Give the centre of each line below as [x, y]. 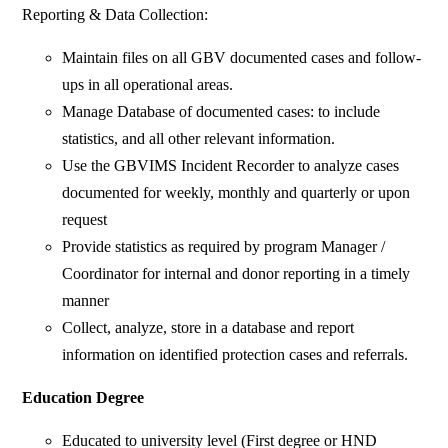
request [85, 220]
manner [86, 301]
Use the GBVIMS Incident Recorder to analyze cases [231, 166]
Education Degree [83, 398]
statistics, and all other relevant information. [199, 139]
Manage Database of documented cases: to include [221, 112]
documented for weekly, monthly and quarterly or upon [236, 193]
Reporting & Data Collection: [115, 15]
